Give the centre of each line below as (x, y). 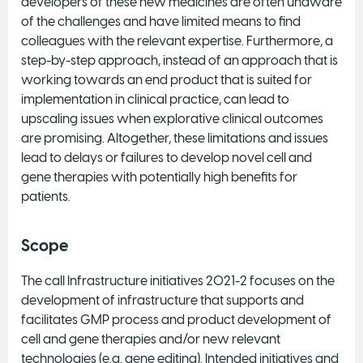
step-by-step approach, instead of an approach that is (179, 60)
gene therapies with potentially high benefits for (159, 177)
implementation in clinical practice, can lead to (155, 99)
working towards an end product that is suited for (167, 79)
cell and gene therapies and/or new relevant (151, 339)
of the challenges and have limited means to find (161, 21)
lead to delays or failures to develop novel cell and (167, 157)
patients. (48, 196)
